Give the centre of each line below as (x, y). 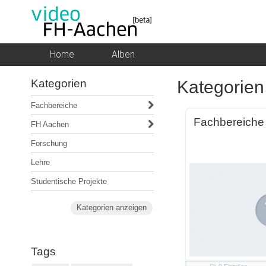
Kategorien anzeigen (111, 208)
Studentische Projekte (69, 181)
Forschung (49, 143)
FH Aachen (50, 124)
